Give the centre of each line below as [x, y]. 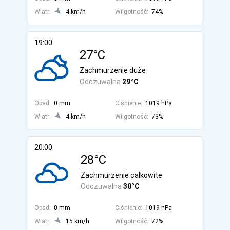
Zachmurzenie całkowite [121, 175]
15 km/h [78, 221]
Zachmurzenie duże [113, 70]
